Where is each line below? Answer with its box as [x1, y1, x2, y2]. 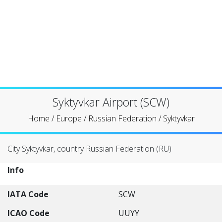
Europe [55, 113, 82, 124]
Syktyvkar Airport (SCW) [53, 94, 169, 110]
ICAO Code [7, 208, 50, 219]
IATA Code [7, 189, 49, 200]
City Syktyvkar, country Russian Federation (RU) [7, 143, 171, 154]
